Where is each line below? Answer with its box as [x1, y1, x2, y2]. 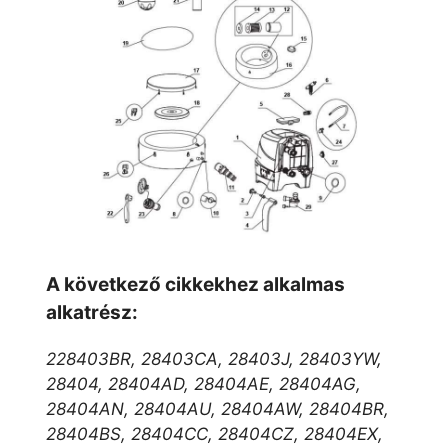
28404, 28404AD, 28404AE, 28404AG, [46, 373, 361, 394]
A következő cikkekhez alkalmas [46, 272, 345, 296]
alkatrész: [46, 300, 138, 324]
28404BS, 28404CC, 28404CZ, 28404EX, [46, 423, 383, 444]
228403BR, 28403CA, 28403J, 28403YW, [46, 348, 382, 369]
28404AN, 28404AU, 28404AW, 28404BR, [46, 398, 389, 419]
